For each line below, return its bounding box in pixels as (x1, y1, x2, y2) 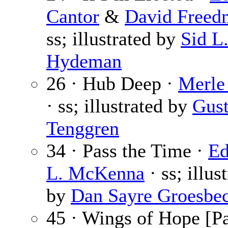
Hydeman (46, 50, 122, 72)
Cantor (46, 6, 99, 27)
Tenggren (46, 118, 119, 139)
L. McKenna (46, 162, 145, 184)
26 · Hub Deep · (46, 73, 178, 95)
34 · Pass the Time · (46, 140, 208, 162)
